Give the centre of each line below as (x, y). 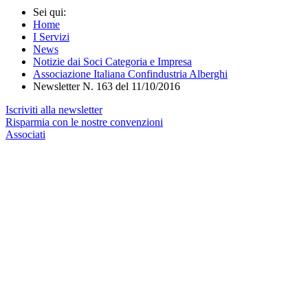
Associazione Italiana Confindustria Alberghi (130, 74)
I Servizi (51, 36)
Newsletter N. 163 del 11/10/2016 (107, 86)
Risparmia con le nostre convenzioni (84, 122)
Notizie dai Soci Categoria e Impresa (112, 61)
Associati (25, 134)
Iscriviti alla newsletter (54, 109)
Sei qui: (52, 12)
